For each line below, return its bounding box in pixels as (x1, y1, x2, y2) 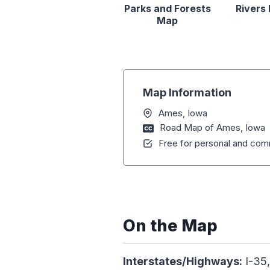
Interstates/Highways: (123, 255, 242, 268)
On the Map (123, 216, 218, 236)
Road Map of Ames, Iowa (160, 122, 265, 134)
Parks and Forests (124, 2, 211, 15)
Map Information (143, 86, 231, 99)
